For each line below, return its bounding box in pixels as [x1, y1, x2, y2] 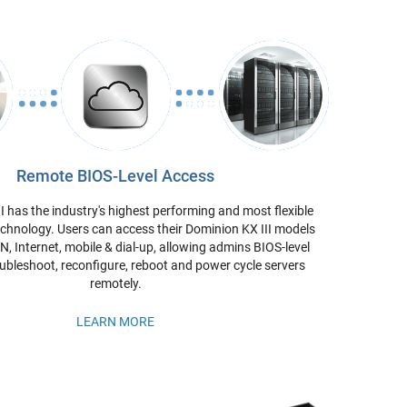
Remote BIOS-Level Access [16, 166, 215, 186]
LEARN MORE [76, 314, 155, 330]
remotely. [89, 276, 142, 292]
